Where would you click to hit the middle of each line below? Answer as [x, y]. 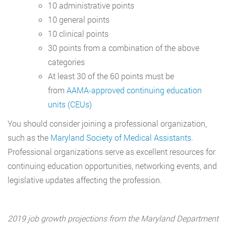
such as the [29, 138]
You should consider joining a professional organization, [107, 124]
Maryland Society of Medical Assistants [121, 138]
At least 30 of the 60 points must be [111, 76]
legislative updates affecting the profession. [85, 180]
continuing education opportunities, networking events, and [112, 166]
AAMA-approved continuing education [134, 90]
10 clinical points [78, 34]
